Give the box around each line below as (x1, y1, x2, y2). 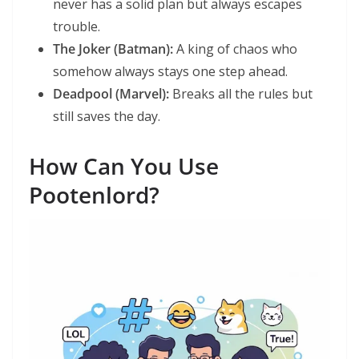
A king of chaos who (173, 40, 297, 58)
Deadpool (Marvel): (53, 85, 169, 103)
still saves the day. (53, 107, 160, 126)
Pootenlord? (29, 179, 159, 211)
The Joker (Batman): (53, 40, 173, 58)
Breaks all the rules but (169, 85, 313, 103)
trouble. (53, 18, 100, 36)
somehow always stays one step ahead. (53, 63, 288, 81)
